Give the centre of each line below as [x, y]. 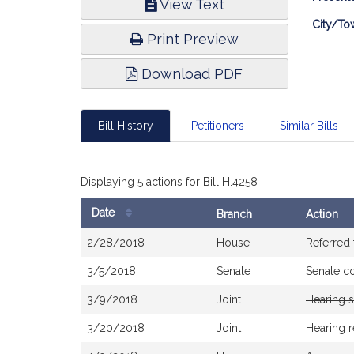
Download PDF [190, 74]
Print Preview [191, 39]
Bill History [126, 126]
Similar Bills [309, 126]
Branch [234, 214]
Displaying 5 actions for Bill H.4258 [169, 182]
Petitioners [217, 126]
